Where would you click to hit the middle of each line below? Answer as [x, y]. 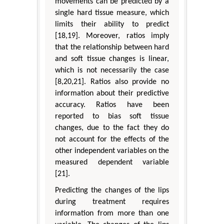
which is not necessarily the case [112, 71]
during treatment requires [112, 202]
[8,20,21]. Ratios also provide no [112, 82]
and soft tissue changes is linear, [112, 59]
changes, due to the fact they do [112, 128]
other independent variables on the [112, 151]
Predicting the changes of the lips [112, 191]
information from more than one [112, 214]
